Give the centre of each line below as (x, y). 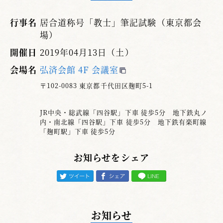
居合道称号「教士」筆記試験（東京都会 (121, 22)
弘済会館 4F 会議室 (79, 69)
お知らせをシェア (111, 157)
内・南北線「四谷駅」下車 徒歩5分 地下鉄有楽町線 (123, 121)
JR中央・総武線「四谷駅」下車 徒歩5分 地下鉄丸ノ (124, 112)
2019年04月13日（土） (87, 52)
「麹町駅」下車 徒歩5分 (78, 131)
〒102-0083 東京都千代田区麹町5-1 (96, 85)
